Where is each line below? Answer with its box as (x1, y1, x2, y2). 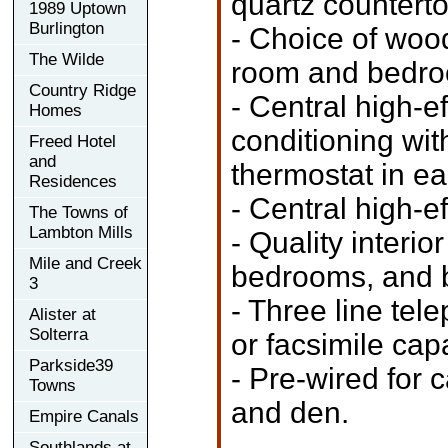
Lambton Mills (29, 222, 133, 242)
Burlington (29, 18, 104, 38)
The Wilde (29, 49, 104, 69)
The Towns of (29, 202, 128, 222)
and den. (230, 395, 349, 429)
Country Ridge (29, 80, 136, 100)
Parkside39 (29, 355, 113, 375)
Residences (29, 171, 117, 191)
